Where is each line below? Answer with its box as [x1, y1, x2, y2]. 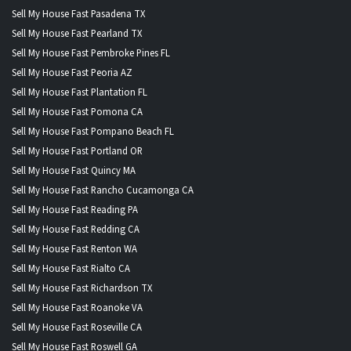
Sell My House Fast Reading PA [12, 202, 138, 217]
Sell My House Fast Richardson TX [12, 280, 153, 295]
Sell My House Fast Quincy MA [12, 163, 136, 178]
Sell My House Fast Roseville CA [12, 320, 142, 335]
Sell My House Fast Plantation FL [12, 85, 147, 100]
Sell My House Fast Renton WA [12, 241, 137, 256]
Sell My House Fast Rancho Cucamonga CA [12, 183, 194, 197]
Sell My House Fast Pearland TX [12, 26, 143, 41]
